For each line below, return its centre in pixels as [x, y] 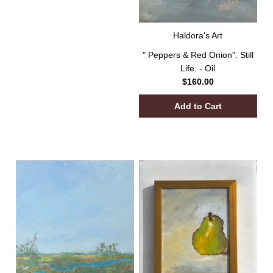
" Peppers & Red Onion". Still [198, 55]
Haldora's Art [198, 36]
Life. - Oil [198, 69]
